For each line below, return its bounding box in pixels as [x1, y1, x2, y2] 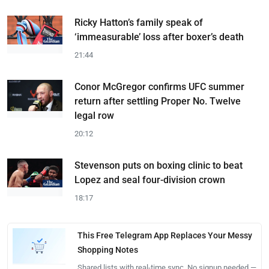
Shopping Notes [77, 245, 138, 255]
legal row [74, 110, 114, 121]
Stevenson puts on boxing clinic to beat [74, 160, 243, 171]
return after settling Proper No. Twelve [74, 95, 241, 107]
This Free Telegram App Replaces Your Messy [77, 231, 252, 240]
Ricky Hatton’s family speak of [74, 17, 203, 28]
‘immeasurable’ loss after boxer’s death [74, 31, 244, 43]
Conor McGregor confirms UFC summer [74, 81, 244, 92]
